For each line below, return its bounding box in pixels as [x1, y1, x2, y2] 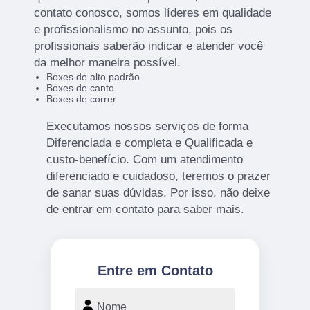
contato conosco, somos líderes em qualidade [34, 6, 272, 20]
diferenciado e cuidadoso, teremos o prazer [46, 170, 271, 183]
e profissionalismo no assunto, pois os [34, 23, 233, 37]
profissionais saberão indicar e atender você [34, 39, 264, 53]
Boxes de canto [46, 82, 114, 94]
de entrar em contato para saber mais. [46, 203, 244, 217]
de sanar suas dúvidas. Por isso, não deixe [46, 186, 270, 200]
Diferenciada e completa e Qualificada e [46, 136, 253, 150]
